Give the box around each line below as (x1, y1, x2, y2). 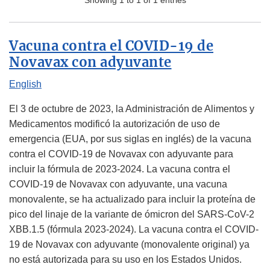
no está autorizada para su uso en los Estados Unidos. (9, 254, 242, 265)
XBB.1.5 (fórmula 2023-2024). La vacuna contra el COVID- (9, 224, 259, 235)
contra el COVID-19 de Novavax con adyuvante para (9, 149, 233, 160)
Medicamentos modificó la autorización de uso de (9, 119, 220, 130)
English (9, 79, 42, 90)
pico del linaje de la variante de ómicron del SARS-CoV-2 (9, 209, 254, 220)
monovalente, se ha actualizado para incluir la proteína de (9, 194, 256, 205)
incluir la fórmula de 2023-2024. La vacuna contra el (9, 164, 230, 175)
